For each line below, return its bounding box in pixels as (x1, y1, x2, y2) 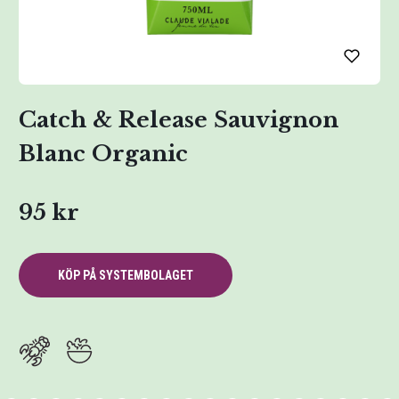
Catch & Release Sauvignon (19, 106, 338, 134)
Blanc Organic (19, 140, 188, 167)
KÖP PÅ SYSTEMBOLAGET (58, 268, 193, 282)
